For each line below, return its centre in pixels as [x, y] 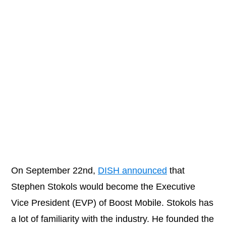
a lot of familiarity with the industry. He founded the [112, 219]
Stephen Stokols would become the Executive [103, 187]
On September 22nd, [54, 171]
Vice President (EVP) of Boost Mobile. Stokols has [112, 203]
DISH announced [132, 171]
